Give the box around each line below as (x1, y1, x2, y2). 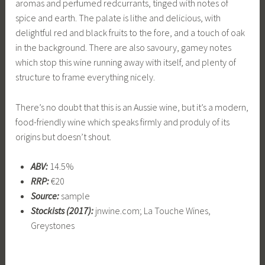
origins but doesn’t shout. (15, 130, 112, 143)
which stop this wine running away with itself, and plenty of (15, 56, 237, 69)
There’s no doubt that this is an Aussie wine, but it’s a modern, (15, 101, 249, 113)
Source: (30, 190, 59, 202)
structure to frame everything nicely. (15, 71, 156, 83)
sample (59, 190, 90, 202)
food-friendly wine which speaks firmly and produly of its (15, 115, 230, 128)
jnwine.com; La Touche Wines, (93, 205, 211, 217)
